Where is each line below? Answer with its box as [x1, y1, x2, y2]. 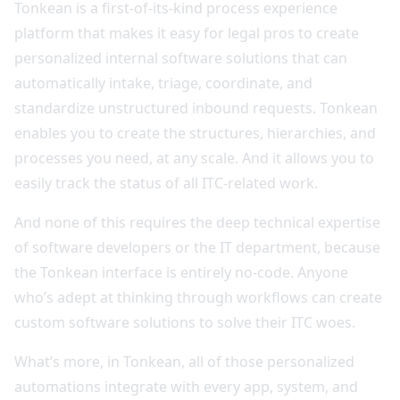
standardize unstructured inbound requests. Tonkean [14, 97, 378, 118]
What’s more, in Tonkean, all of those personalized [14, 351, 354, 371]
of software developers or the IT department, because [14, 237, 380, 257]
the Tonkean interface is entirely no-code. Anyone [14, 262, 348, 282]
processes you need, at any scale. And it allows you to [14, 147, 374, 168]
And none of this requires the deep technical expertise [14, 212, 380, 232]
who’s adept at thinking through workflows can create [14, 287, 382, 307]
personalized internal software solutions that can [14, 47, 347, 68]
